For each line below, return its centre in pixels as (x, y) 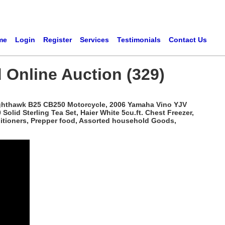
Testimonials (139, 40)
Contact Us (188, 40)
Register (57, 40)
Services (94, 40)
